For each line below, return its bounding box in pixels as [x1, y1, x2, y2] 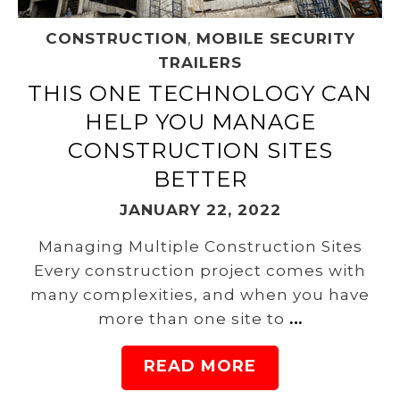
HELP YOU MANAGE [84, 108, 316, 135]
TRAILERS [158, 53, 242, 71]
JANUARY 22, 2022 [119, 200, 281, 219]
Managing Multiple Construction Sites [37, 237, 362, 255]
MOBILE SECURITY [196, 29, 355, 47]
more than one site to [97, 309, 289, 328]
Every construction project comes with [34, 261, 366, 279]
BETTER [153, 165, 247, 192]
